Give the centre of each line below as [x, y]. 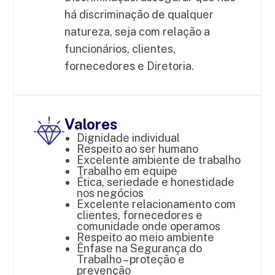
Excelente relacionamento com [157, 204]
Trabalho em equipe [127, 171]
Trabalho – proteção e [131, 260]
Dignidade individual [129, 138]
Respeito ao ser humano [138, 149]
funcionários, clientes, [120, 49]
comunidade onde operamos [149, 227]
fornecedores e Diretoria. [130, 66]
